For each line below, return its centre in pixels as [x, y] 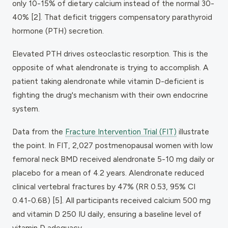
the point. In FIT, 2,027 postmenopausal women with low [112, 145]
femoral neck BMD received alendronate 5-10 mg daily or [113, 159]
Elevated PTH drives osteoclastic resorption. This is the [110, 53]
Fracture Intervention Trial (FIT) [121, 131]
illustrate [193, 131]
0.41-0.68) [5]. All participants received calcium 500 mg [111, 200]
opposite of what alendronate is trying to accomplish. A [110, 67]
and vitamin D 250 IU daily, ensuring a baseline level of [107, 214]
